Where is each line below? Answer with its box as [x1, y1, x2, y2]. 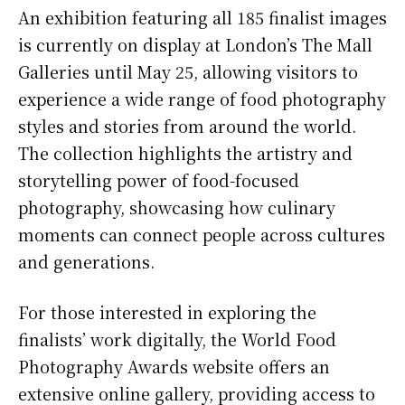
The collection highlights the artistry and [18, 140, 353, 165]
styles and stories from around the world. [18, 113, 356, 137]
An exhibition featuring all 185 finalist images [18, 5, 387, 29]
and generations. [18, 249, 155, 273]
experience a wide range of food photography [18, 86, 386, 110]
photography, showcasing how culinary [18, 194, 335, 219]
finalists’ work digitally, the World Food [18, 326, 336, 351]
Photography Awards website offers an [18, 353, 330, 378]
